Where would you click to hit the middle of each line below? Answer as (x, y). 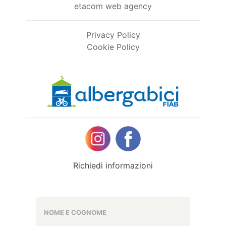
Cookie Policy (113, 47)
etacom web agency (113, 6)
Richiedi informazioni (113, 165)
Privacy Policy (113, 35)
